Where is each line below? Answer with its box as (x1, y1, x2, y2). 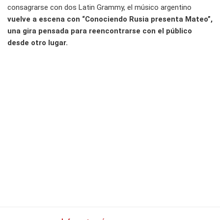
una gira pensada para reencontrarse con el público (7, 27, 192, 36)
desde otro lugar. (7, 38, 68, 48)
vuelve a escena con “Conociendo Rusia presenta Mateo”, (7, 15, 213, 24)
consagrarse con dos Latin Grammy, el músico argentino (7, 3, 192, 12)
